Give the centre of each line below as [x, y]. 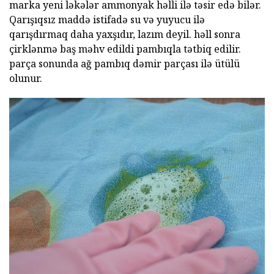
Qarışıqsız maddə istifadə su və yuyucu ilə [107, 20]
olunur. [26, 79]
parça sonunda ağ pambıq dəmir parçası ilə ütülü [124, 64]
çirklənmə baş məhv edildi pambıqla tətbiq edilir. [125, 49]
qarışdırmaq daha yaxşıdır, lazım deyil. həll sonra [125, 35]
